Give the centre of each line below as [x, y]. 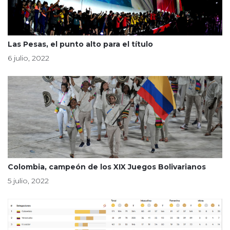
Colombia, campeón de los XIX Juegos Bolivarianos [107, 167]
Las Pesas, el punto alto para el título [80, 44]
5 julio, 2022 [28, 181]
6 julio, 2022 [28, 58]
